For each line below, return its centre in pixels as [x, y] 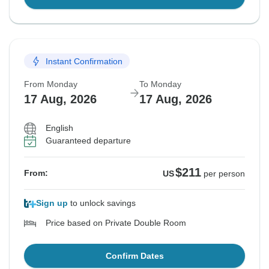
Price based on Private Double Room [116, 223]
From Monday [51, 84]
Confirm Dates [134, 256]
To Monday [160, 84]
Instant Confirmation [84, 61]
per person [224, 174]
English [59, 128]
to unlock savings [102, 203]
